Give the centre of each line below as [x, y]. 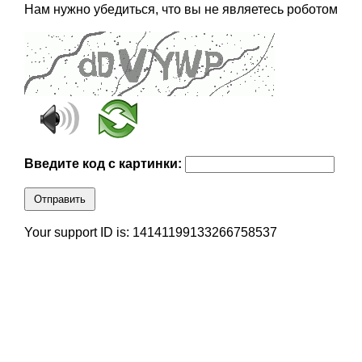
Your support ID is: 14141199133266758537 [150, 233]
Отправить [59, 200]
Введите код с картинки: [104, 164]
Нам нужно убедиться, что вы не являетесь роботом [181, 10]
